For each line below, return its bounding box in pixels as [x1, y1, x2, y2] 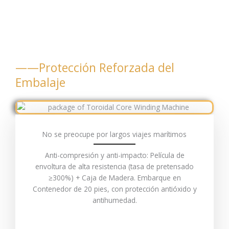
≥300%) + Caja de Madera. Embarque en [48, 173, 181, 183]
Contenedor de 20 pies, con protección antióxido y [32, 184, 197, 194]
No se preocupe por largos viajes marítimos [42, 129, 187, 140]
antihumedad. [92, 195, 137, 205]
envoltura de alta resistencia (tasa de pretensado [35, 162, 194, 172]
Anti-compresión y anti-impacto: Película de [44, 150, 185, 161]
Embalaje [15, 74, 65, 91]
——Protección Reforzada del [15, 59, 174, 76]
